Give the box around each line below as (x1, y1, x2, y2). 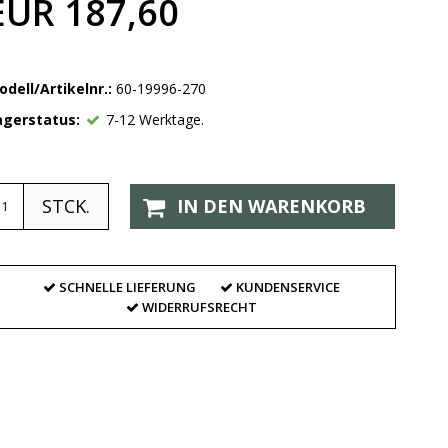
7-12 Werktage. (106, 110, 204, 130)
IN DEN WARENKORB (177, 194, 367, 219)
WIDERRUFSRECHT (141, 298, 257, 317)
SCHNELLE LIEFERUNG (58, 278, 196, 297)
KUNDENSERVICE (235, 278, 340, 297)
